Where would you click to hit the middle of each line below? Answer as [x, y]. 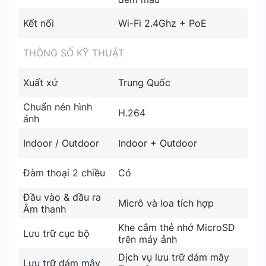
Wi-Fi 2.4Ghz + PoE [162, 23]
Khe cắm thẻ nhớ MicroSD [177, 227]
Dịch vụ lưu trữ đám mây [174, 257]
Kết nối [39, 23]
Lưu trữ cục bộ [56, 233]
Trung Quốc [144, 83]
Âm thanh [45, 209]
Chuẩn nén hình [58, 107]
